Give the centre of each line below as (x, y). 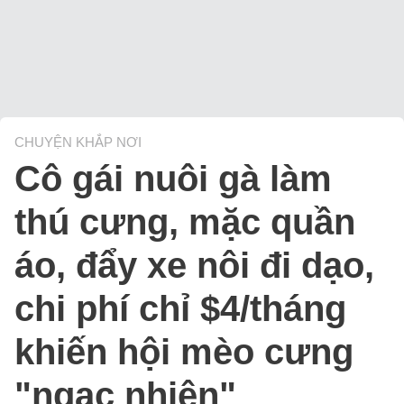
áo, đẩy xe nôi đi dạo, (194, 266)
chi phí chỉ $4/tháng (180, 309)
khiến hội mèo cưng (184, 352)
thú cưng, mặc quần (185, 222)
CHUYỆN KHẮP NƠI (78, 142)
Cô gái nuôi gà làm (173, 179)
